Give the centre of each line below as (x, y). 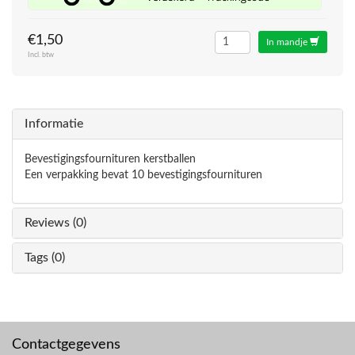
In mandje (288, 42)
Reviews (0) (55, 223)
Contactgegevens (66, 345)
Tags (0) (45, 258)
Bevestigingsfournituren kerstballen (112, 159)
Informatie (54, 124)
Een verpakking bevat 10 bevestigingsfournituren (143, 175)
